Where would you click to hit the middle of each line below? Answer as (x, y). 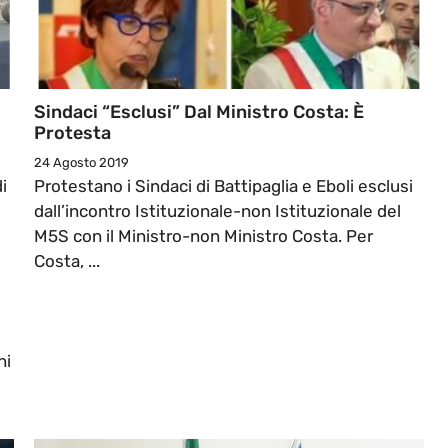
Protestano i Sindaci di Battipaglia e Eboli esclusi (223, 186)
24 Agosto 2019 (81, 163)
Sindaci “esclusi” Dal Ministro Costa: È (199, 112)
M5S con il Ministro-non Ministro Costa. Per (203, 236)
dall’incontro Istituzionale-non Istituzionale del (217, 211)
